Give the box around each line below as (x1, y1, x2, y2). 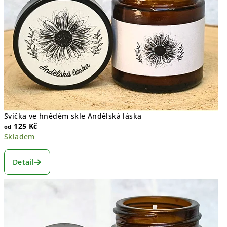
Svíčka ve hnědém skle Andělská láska (4, 110, 142, 121)
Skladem (4, 131, 35, 141)
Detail (13, 157, 34, 167)
